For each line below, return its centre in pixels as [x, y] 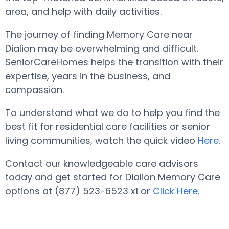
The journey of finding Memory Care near [99, 35]
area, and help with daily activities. [85, 12]
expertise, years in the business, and [88, 76]
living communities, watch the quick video [101, 140]
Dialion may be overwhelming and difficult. [102, 48]
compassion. [35, 90]
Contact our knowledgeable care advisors [102, 163]
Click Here [175, 191]
